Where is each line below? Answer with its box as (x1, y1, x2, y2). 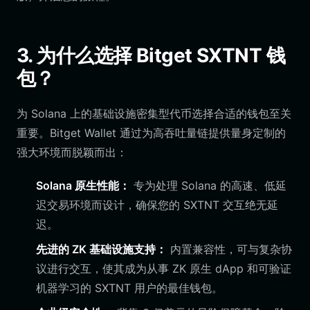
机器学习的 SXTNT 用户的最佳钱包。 (36, 281, 223, 295)
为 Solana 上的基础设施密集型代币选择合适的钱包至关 (17, 107, 291, 120)
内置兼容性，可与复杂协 (167, 242, 292, 256)
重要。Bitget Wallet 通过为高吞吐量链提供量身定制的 (17, 126, 286, 140)
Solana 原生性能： (36, 179, 130, 192)
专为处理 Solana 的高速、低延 (130, 179, 286, 192)
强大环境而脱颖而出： (17, 145, 127, 159)
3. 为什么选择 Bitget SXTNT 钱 (17, 44, 286, 67)
